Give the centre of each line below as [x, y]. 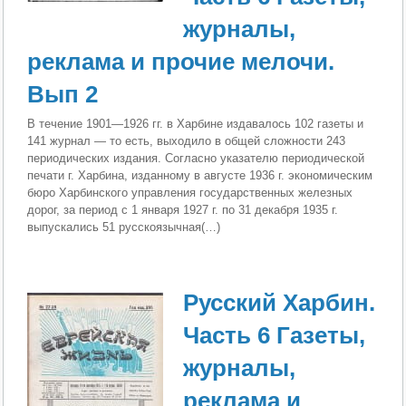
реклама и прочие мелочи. [181, 61]
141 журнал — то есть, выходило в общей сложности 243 [187, 140]
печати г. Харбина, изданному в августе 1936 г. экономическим [200, 175]
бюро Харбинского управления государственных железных [190, 192]
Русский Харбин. [280, 302]
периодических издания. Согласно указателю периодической [196, 158]
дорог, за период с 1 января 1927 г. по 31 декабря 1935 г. [183, 209]
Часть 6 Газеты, [275, 335]
